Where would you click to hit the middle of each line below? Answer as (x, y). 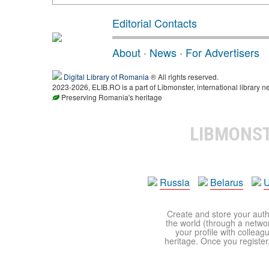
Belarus (227, 182)
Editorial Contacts (155, 23)
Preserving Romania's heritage (111, 97)
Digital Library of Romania (106, 77)
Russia (175, 182)
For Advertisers (222, 52)
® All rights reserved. (184, 77)
